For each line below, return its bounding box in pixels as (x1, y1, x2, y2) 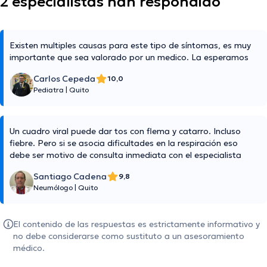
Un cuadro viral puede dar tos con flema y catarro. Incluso (10, 126, 241, 137)
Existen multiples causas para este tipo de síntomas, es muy (10, 40, 251, 51)
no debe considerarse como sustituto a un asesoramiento (13, 231, 244, 242)
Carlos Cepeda (33, 73, 95, 85)
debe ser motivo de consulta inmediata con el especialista (10, 150, 241, 161)
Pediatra (33, 85, 66, 95)
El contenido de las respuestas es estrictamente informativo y (13, 219, 260, 230)
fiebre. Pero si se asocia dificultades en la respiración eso (10, 138, 238, 149)
